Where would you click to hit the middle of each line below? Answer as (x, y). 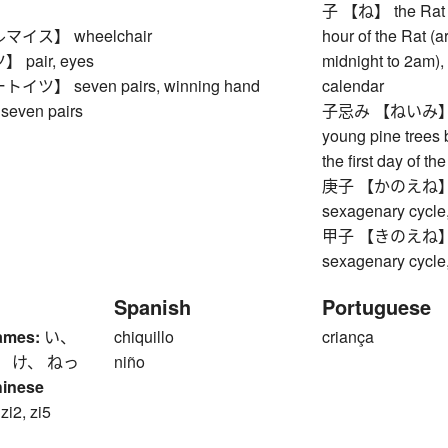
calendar (353, 85)
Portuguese (377, 306)
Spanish (152, 306)
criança (348, 336)
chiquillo (144, 336)
